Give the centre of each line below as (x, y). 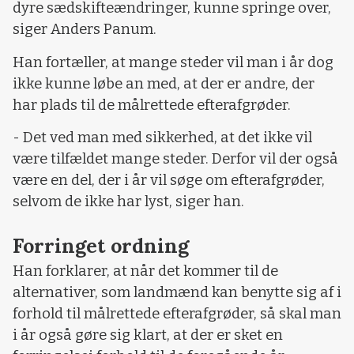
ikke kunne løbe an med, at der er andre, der (164, 83)
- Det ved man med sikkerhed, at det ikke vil (162, 138)
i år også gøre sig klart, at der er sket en (148, 335)
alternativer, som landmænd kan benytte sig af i (177, 292)
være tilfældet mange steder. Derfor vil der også (175, 159)
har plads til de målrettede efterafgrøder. (152, 105)
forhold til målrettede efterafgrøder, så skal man (177, 313)
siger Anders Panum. (85, 30)
